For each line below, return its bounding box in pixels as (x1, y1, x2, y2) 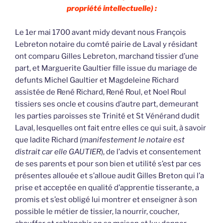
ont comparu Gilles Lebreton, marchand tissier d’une (15, 52, 199, 61)
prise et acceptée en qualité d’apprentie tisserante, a (15, 183, 199, 193)
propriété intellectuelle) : (66, 4, 157, 13)
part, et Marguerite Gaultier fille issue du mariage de (15, 64, 197, 73)
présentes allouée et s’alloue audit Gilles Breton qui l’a (15, 171, 204, 181)
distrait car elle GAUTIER (15, 147, 101, 157)
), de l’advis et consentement (101, 147, 201, 157)
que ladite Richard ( (15, 135, 82, 145)
